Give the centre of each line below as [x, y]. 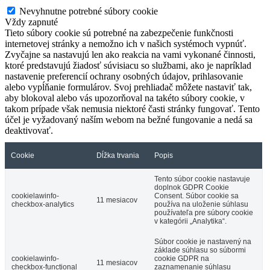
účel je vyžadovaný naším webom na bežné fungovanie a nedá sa [129, 119]
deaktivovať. [29, 130]
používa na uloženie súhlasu [201, 204]
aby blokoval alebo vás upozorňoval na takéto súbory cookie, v [125, 98]
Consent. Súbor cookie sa [196, 196]
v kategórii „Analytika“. [190, 221]
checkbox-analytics [43, 204]
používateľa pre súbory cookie [204, 212]
